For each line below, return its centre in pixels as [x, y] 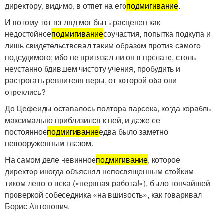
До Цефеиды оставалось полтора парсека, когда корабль [108, 108]
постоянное [26, 132]
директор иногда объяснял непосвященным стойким [99, 171]
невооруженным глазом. [49, 143]
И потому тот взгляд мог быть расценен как [83, 22]
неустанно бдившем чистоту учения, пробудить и [93, 69]
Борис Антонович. [37, 206]
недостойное [28, 34]
